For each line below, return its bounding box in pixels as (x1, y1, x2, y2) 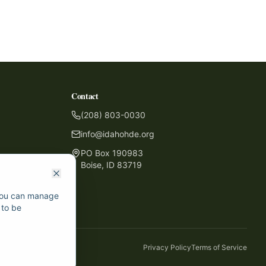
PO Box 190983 (81, 148, 143, 158)
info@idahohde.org (81, 129, 154, 139)
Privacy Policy (143, 243, 191, 252)
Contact (71, 90, 99, 102)
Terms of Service (191, 243, 247, 252)
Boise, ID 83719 (81, 160, 142, 170)
